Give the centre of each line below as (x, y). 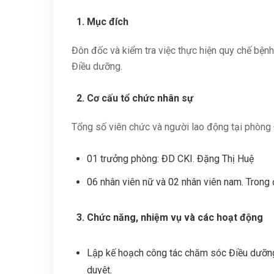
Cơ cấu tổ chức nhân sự (140, 98)
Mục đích (108, 22)
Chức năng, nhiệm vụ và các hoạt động (175, 217)
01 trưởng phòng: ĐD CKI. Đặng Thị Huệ (170, 159)
